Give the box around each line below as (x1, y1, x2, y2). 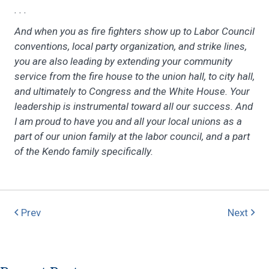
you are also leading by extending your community (14, 55, 232, 67)
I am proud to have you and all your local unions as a (14, 115, 242, 127)
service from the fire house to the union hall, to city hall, (14, 70, 255, 82)
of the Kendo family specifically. (14, 145, 153, 157)
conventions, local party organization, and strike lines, (14, 40, 247, 52)
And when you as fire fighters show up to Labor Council (14, 25, 255, 37)
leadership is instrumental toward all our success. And (14, 100, 253, 112)
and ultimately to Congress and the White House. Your (14, 85, 250, 97)
